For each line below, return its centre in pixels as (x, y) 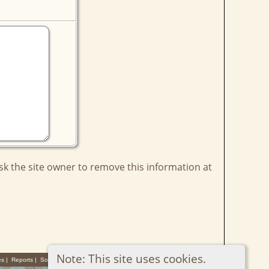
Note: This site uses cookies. (131, 258)
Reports (22, 260)
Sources (51, 260)
